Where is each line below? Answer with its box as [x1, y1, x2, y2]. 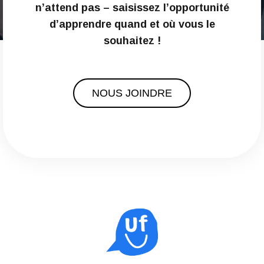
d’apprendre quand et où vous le [49, 18, 215, 30]
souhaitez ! [103, 34, 161, 47]
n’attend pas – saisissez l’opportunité [35, 1, 229, 14]
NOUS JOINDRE [92, 87, 172, 99]
